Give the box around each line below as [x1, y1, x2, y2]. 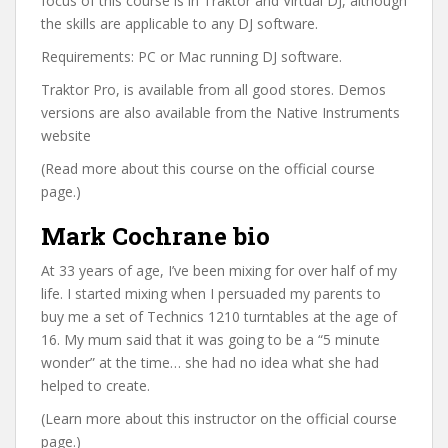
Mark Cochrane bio [41, 219, 270, 252]
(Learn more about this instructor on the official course [41, 408, 397, 428]
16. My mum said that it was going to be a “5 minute [41, 329, 380, 349]
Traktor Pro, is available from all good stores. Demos [41, 79, 386, 99]
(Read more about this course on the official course [41, 158, 375, 178]
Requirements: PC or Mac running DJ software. [41, 46, 342, 66]
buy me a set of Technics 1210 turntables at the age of [41, 306, 397, 326]
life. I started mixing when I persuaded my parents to [41, 283, 381, 303]
